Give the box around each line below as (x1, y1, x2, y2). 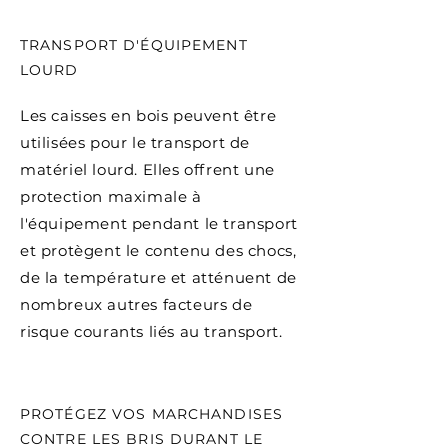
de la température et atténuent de (20, 268, 297, 287)
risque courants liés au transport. (20, 322, 283, 341)
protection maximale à (20, 187, 202, 206)
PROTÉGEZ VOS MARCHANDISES (20, 405, 283, 423)
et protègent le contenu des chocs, (20, 241, 297, 260)
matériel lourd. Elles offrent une (20, 160, 275, 179)
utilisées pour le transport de (20, 133, 251, 152)
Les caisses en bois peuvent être (20, 106, 277, 125)
